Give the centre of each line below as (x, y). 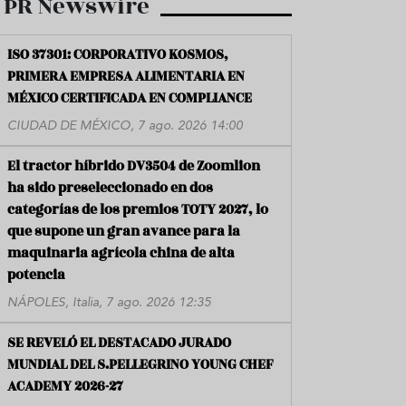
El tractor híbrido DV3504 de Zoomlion (134, 167)
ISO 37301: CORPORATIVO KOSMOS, (118, 55)
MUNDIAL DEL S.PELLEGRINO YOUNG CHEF (140, 365)
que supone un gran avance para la (124, 232)
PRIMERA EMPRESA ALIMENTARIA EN (126, 77)
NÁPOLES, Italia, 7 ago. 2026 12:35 (109, 303)
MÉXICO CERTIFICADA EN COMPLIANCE (130, 99)
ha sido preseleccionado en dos (110, 188)
